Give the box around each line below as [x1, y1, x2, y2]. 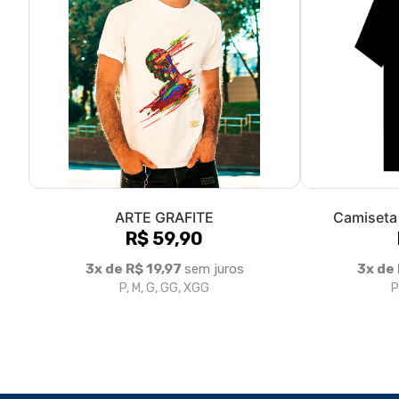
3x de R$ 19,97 [85, 260, 184, 277]
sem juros [183, 260, 244, 277]
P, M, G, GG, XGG [119, 280, 209, 296]
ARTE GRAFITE [115, 208, 214, 226]
